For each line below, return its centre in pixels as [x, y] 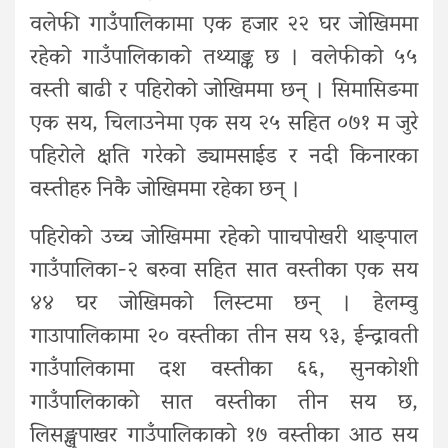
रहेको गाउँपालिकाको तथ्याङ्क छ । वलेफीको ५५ [224, 58]
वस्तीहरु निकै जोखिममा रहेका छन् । [165, 190]
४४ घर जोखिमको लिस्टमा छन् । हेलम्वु [224, 304]
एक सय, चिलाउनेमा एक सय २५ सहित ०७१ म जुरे [224, 124]
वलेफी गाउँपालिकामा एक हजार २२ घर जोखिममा [224, 25]
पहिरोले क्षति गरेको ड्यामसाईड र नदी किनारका [224, 157]
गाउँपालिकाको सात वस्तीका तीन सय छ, [224, 403]
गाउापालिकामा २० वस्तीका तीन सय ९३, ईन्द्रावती [224, 337]
